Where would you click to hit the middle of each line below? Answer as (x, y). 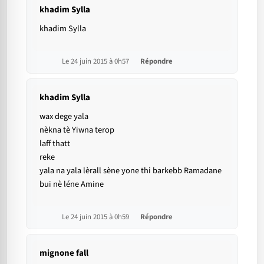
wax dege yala (64, 117)
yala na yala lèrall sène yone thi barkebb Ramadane (131, 171)
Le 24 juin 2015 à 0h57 (96, 62)
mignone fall (64, 253)
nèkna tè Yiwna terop (77, 130)
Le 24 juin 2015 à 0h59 (96, 217)
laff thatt (55, 144)
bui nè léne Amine (72, 184)
